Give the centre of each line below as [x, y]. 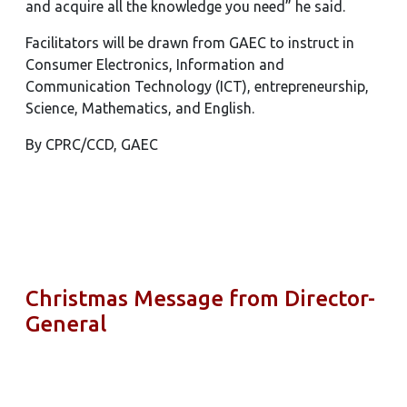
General [66, 324]
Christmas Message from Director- [200, 298]
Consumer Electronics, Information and [155, 65]
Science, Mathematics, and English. [140, 108]
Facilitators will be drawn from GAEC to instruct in [190, 43]
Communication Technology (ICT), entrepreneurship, [197, 86]
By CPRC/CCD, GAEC [92, 144]
